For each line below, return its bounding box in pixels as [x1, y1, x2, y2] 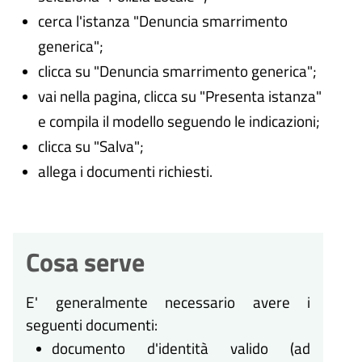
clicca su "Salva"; [37, 134, 144, 158]
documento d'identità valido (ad [52, 336, 310, 360]
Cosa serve [26, 242, 145, 282]
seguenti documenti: [26, 313, 158, 337]
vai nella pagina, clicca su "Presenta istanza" [37, 84, 322, 108]
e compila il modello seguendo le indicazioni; [37, 109, 320, 133]
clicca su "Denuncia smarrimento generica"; [37, 59, 317, 83]
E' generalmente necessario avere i [26, 290, 310, 314]
